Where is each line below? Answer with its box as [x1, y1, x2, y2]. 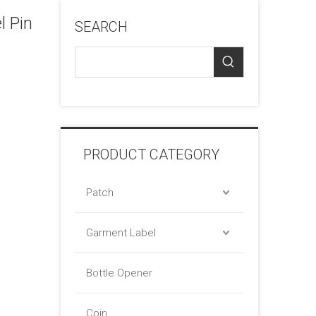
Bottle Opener [86, 267, 152, 279]
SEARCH [75, 18, 128, 35]
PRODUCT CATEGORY [83, 146, 219, 163]
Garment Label [86, 226, 156, 239]
